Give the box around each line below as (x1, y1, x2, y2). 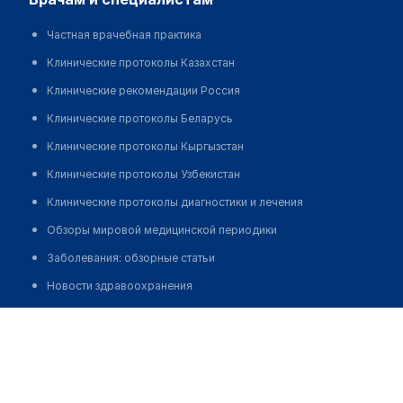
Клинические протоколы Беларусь (47, 112, 233, 126)
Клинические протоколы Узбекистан (47, 167, 240, 182)
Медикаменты (47, 307, 121, 321)
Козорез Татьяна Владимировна (7, 313, 222, 328)
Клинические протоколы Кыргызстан (47, 139, 244, 154)
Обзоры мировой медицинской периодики (47, 223, 277, 237)
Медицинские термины (47, 363, 169, 377)
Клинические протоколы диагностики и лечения (47, 195, 303, 210)
